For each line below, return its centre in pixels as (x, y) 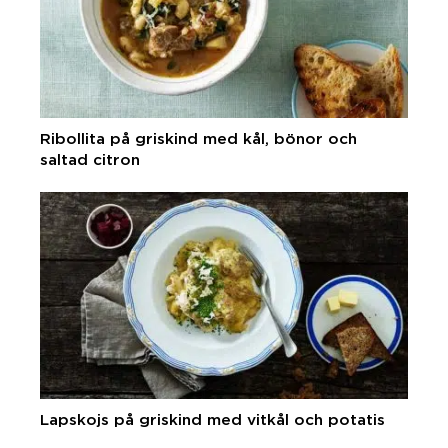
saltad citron (90, 160)
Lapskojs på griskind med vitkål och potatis (212, 419)
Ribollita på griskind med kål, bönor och (198, 139)
